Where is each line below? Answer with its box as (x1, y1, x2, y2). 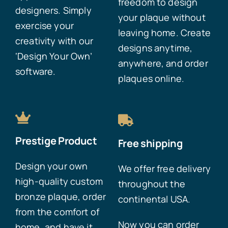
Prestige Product (15, 134, 97, 148)
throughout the (118, 178, 185, 190)
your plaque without (118, 11, 206, 24)
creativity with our (15, 35, 94, 47)
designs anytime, (118, 42, 193, 54)
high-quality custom (15, 175, 103, 188)
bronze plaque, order (15, 190, 106, 203)
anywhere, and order (118, 57, 208, 70)
